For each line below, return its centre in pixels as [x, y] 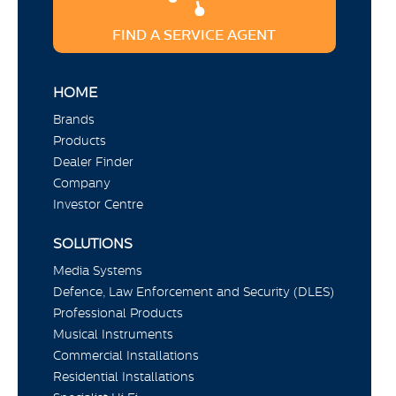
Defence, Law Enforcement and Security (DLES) [194, 292]
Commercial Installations [126, 356]
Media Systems [98, 271]
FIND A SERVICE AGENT [194, 35]
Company [82, 183]
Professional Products [118, 313]
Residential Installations [124, 377]
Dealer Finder [93, 162]
